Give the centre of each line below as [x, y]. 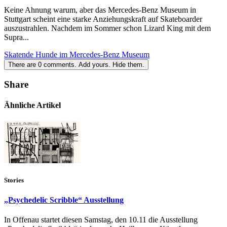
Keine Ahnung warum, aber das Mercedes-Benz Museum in [100, 10]
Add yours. [94, 64]
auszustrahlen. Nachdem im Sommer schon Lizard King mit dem [107, 28]
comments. [60, 64]
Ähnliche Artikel [32, 105]
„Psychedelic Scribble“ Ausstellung [64, 200]
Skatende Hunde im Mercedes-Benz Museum [77, 54]
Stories [14, 180]
